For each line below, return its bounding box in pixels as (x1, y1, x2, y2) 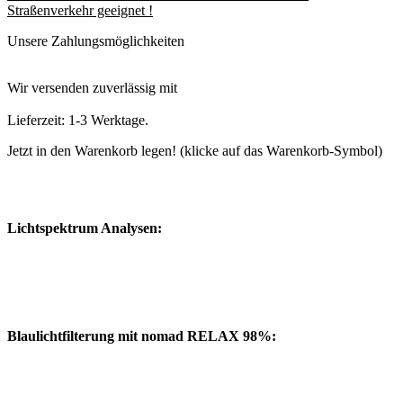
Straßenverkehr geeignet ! (7, 2, 153, 18)
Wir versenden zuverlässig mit (7, 79, 177, 95)
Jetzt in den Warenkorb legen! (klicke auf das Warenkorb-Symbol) (7, 142, 382, 158)
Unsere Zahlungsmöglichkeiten (7, 32, 184, 49)
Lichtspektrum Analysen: (7, 219, 162, 236)
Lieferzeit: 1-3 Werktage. (7, 112, 148, 128)
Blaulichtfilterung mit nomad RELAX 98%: (7, 327, 276, 344)
